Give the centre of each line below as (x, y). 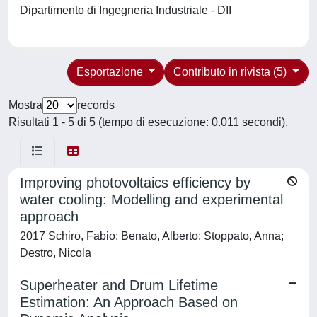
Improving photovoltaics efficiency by (135, 183)
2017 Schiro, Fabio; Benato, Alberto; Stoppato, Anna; (152, 236)
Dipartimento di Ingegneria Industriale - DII (128, 10)
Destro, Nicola (56, 253)
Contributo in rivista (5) (232, 72)
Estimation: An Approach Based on (129, 302)
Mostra (25, 105)
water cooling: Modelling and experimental (151, 200)
